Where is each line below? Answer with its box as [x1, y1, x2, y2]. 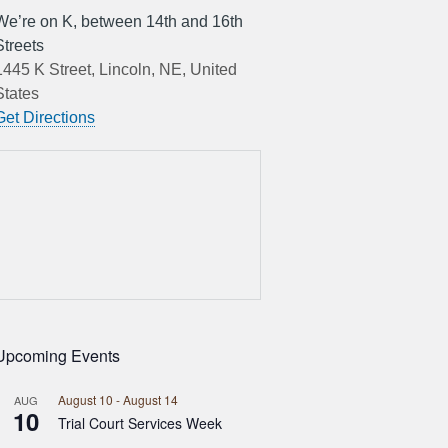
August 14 [123, 391, 178, 408]
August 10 [58, 391, 113, 408]
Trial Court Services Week [58, 413, 222, 433]
